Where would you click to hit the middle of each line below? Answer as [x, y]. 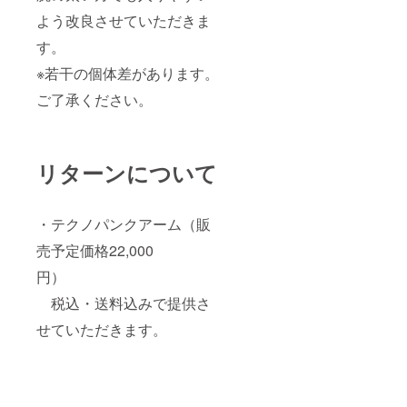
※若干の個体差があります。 [128, 73]
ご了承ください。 [94, 99]
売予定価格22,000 [95, 250]
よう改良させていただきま [124, 20]
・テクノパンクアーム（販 [124, 223]
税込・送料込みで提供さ [124, 303]
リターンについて [127, 172]
